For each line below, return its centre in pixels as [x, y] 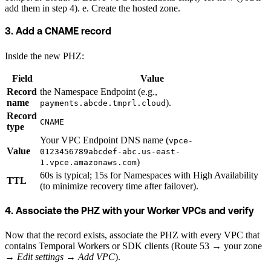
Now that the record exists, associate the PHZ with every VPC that [132, 235]
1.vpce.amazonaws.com [88, 162]
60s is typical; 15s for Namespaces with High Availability [149, 175]
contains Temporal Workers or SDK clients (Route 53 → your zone [133, 246]
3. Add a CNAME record [58, 32]
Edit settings [40, 257]
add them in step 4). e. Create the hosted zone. [93, 8]
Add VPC [96, 257]
